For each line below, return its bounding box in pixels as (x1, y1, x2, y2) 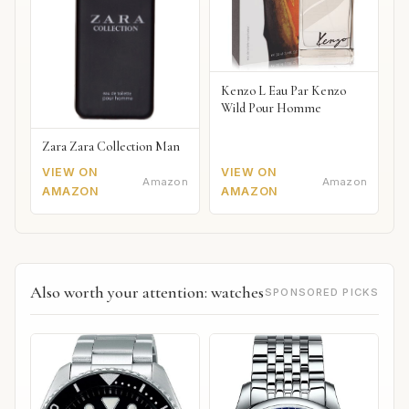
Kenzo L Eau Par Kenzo (221, 82, 347, 99)
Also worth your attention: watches (30, 281, 264, 302)
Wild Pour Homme (221, 100, 322, 116)
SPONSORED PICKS (265, 285, 379, 299)
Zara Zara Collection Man (42, 139, 180, 155)
